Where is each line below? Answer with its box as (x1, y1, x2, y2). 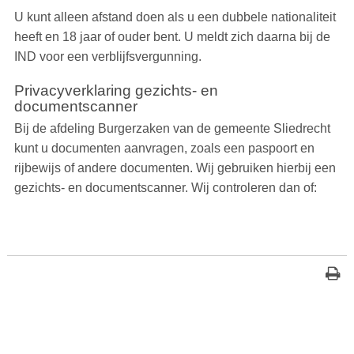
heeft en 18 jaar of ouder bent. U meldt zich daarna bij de (13, 30, 330, 44)
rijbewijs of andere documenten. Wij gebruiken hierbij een (13, 161, 336, 175)
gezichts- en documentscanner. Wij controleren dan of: (13, 181, 317, 195)
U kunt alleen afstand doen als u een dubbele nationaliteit (13, 10, 336, 24)
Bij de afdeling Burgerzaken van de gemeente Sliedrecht (13, 122, 330, 136)
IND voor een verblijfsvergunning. (13, 50, 201, 64)
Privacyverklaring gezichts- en (13, 82, 218, 100)
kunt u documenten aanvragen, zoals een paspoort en (13, 141, 314, 156)
